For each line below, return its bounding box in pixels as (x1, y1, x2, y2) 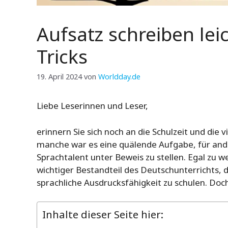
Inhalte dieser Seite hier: (42, 207, 163, 222)
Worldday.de (98, 72, 140, 82)
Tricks (37, 43, 88, 70)
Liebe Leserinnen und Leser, (37, 100, 148, 112)
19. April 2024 (37, 72, 82, 82)
